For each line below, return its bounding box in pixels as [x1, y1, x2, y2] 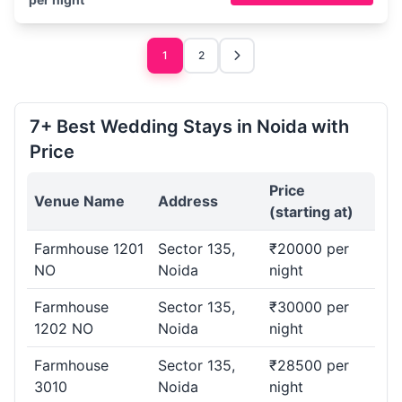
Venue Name [34, 192, 125, 210]
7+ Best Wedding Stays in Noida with [30, 116, 349, 137]
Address [158, 192, 218, 210]
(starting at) [269, 203, 354, 221]
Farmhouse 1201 [34, 240, 144, 258]
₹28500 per [269, 356, 349, 374]
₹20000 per [269, 240, 349, 258]
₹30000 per [269, 298, 349, 316]
